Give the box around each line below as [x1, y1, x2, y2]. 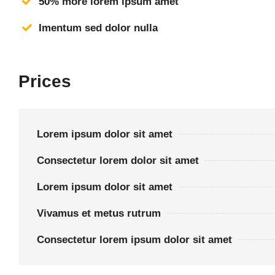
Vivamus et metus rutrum [37, 207, 161, 220]
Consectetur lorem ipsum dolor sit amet [37, 234, 232, 246]
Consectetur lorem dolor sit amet [37, 155, 199, 167]
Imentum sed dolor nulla [39, 21, 158, 34]
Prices [18, 72, 71, 91]
